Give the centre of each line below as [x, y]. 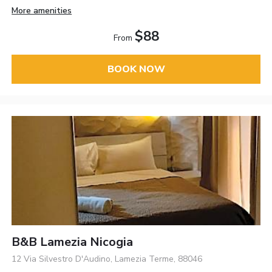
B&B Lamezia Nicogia [73, 242]
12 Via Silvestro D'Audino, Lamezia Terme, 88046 [107, 259]
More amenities [42, 10]
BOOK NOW [136, 69]
